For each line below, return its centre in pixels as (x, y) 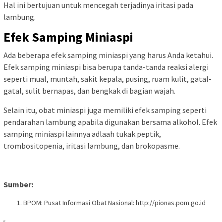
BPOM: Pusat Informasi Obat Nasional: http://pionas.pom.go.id (114, 202)
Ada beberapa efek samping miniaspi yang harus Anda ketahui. (108, 55)
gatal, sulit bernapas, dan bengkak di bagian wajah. (89, 90)
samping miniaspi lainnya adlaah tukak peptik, (82, 134)
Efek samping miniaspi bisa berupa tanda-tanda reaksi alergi (106, 67)
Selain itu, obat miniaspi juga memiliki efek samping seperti (105, 110)
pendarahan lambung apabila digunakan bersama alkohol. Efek (110, 122)
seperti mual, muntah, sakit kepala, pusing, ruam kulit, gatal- (108, 79)
